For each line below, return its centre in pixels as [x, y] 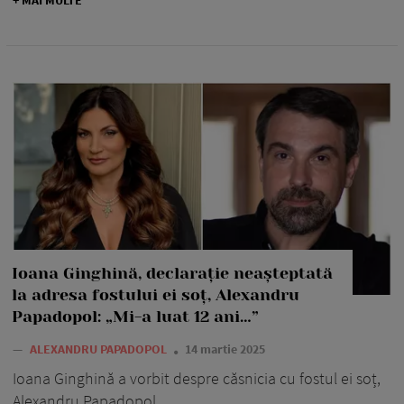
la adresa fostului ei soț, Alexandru [156, 295]
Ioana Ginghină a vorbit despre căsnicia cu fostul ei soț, [197, 379]
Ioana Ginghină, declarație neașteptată [172, 274]
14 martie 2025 [225, 349]
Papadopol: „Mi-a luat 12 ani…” [135, 317]
